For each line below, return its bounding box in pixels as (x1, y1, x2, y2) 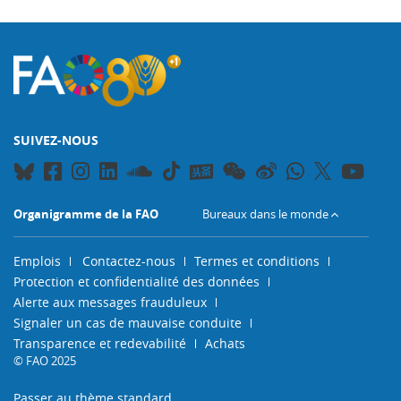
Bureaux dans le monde (202, 206, 328, 222)
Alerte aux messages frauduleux (13, 294, 207, 311)
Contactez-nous (82, 252, 175, 269)
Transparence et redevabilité (13, 335, 186, 352)
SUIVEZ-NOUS (13, 132, 98, 149)
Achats (205, 335, 245, 352)
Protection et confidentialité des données (13, 273, 260, 290)
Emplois (13, 252, 61, 269)
